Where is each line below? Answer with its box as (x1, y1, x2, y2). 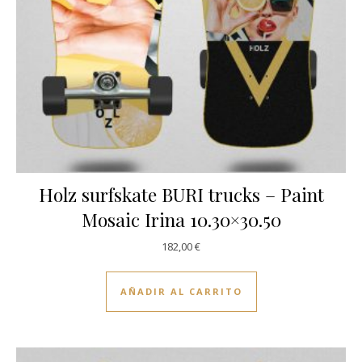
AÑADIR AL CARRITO (120, 284, 242, 297)
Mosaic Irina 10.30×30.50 (81, 207, 281, 233)
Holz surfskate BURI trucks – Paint (38, 182, 324, 208)
